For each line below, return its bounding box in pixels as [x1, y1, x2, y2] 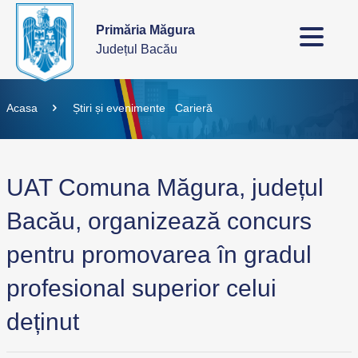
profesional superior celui [6, 275, 276, 301]
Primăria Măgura [96, 22, 195, 37]
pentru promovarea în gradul [6, 241, 312, 268]
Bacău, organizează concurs [6, 208, 312, 234]
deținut [6, 308, 79, 335]
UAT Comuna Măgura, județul [6, 174, 324, 201]
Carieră [174, 101, 213, 114]
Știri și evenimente [72, 101, 165, 114]
